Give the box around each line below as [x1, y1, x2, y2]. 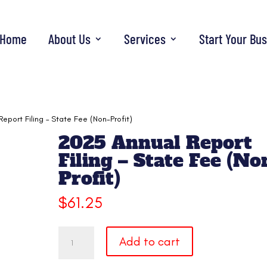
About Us [48, 30, 91, 47]
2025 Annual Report [58, 130, 253, 155]
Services [124, 30, 166, 47]
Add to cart [119, 234, 181, 249]
